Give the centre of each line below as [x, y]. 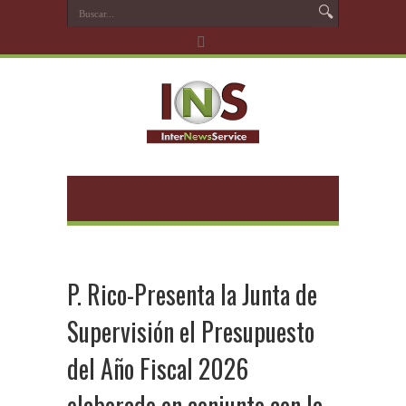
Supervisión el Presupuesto [191, 331]
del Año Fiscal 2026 [158, 368]
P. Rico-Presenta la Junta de [192, 294]
